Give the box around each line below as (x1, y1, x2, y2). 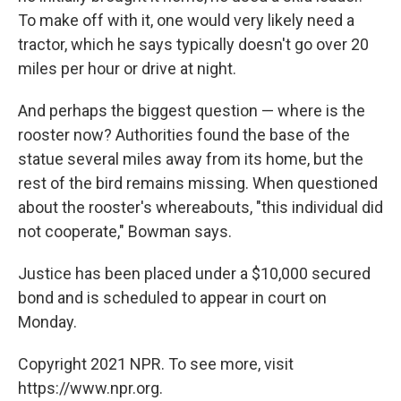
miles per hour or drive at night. (18, 59, 236, 78)
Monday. (18, 312, 77, 331)
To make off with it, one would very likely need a (18, 11, 354, 30)
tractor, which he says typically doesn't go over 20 (18, 35, 369, 54)
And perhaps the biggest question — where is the (18, 101, 365, 120)
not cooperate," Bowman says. (18, 222, 232, 241)
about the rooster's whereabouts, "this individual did (18, 198, 383, 217)
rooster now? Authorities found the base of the (18, 125, 350, 144)
